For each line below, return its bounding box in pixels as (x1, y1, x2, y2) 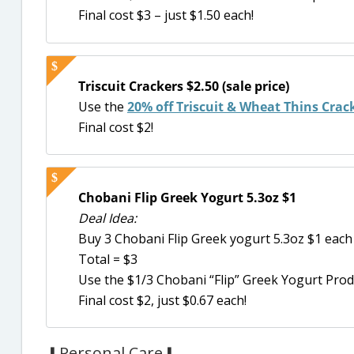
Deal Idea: (78, 209, 137, 227)
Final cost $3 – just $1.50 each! (78, 6, 254, 24)
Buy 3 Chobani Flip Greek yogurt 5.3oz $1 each (78, 229, 352, 247)
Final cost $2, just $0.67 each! (78, 291, 247, 309)
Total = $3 (78, 250, 137, 268)
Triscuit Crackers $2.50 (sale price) (78, 77, 289, 95)
